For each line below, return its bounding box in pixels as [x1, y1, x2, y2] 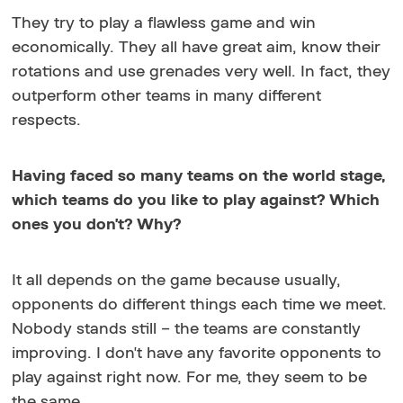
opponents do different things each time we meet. [12, 296, 388, 313]
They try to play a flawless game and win [12, 14, 317, 31]
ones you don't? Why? [12, 216, 182, 233]
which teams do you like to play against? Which [12, 192, 381, 209]
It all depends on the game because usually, [12, 272, 342, 289]
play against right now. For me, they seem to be [12, 369, 368, 386]
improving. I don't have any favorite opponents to [12, 345, 382, 362]
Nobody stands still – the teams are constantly [12, 320, 362, 337]
